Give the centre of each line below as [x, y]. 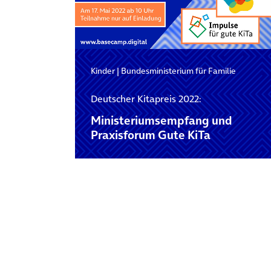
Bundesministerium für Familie [178, 70]
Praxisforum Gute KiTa [150, 135]
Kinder [103, 70]
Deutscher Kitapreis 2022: [145, 99]
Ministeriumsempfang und [161, 121]
